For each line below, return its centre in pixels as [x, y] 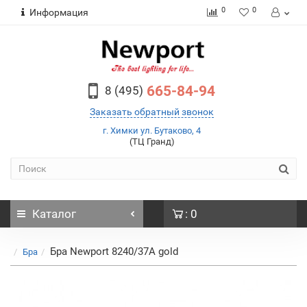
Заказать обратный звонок [152, 112]
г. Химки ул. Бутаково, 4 [152, 131]
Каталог [54, 214]
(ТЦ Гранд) [152, 142]
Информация [59, 12]
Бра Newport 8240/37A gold [114, 251]
